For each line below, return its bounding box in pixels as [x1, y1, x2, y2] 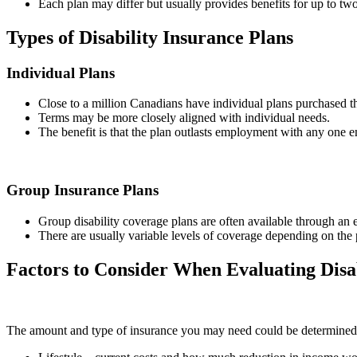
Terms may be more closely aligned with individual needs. [38, 111, 330, 125]
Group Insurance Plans [6, 182, 159, 199]
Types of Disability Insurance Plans [6, 26, 293, 48]
